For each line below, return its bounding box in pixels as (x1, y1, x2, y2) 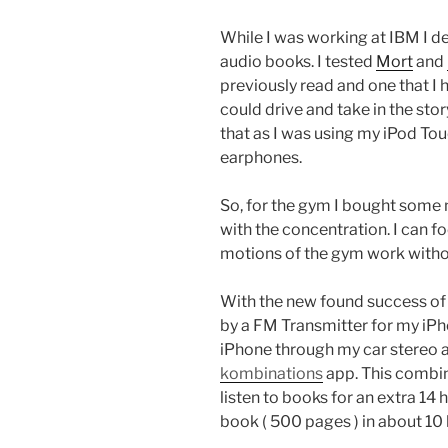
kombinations (220, 364, 323, 384)
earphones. (220, 148, 302, 168)
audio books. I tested (220, 52, 376, 72)
